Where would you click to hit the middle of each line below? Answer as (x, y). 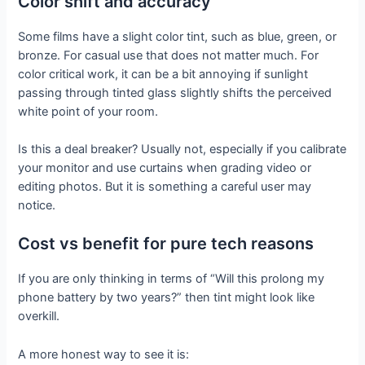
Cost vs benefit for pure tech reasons (166, 244)
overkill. (39, 317)
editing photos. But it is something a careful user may (165, 187)
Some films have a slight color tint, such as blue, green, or (178, 36)
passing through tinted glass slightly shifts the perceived (175, 92)
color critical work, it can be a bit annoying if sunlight (163, 74)
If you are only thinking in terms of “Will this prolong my (172, 279)
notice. (37, 206)
